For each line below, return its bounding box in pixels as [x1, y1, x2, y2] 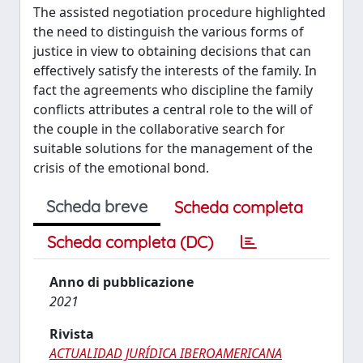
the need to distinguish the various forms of [33, 22, 304, 41]
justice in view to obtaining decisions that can [33, 41, 311, 60]
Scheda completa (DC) [47, 231, 213, 252]
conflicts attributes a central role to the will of [33, 100, 313, 118]
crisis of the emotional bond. [33, 158, 209, 177]
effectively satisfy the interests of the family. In [33, 61, 317, 79]
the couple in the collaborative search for [33, 119, 285, 138]
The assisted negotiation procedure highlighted [33, 2, 326, 21]
